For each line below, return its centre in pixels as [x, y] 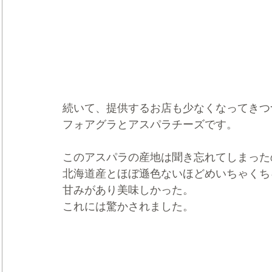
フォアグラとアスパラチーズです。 [150, 124]
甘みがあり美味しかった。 [128, 190]
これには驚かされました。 [128, 206]
